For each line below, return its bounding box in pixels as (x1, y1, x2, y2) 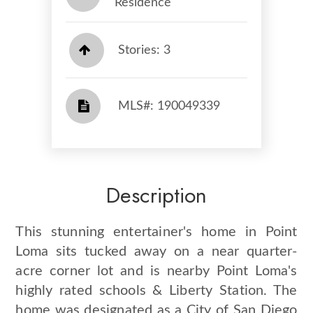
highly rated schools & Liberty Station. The (15, 284, 298, 298)
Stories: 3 (118, 43, 170, 57)
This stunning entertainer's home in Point (15, 225, 298, 239)
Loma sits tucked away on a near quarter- (15, 245, 298, 259)
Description (106, 180, 207, 210)
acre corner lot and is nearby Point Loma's (15, 264, 298, 278)
